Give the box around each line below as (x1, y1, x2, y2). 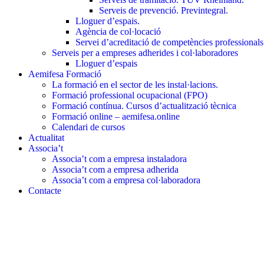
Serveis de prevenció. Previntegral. (99, 5, 228, 15)
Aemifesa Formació (28, 69, 101, 79)
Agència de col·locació (75, 27, 161, 37)
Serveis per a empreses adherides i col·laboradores (52, 48, 238, 58)
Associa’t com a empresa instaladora (52, 154, 187, 164)
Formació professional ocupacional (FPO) (52, 90, 207, 100)
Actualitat (28, 133, 64, 143)
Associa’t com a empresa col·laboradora (52, 175, 200, 185)
